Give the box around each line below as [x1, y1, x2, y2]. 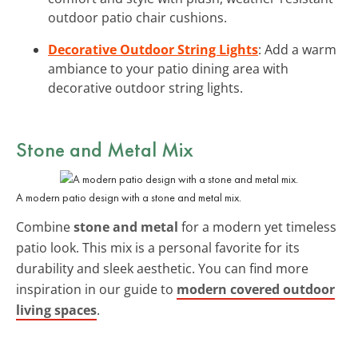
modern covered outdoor [177, 280, 335, 298]
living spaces [16, 300, 97, 319]
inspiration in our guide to [16, 280, 177, 298]
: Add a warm [258, 40, 336, 58]
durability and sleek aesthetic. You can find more [16, 259, 308, 277]
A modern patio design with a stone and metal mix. [16, 189, 241, 205]
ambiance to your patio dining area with [48, 59, 288, 78]
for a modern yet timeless [178, 217, 336, 236]
